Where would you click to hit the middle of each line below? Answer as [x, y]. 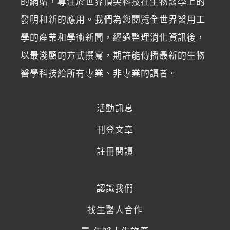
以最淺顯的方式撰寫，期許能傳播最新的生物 [113, 56]
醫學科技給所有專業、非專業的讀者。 [99, 74]
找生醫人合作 [115, 210]
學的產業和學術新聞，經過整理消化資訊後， [113, 38]
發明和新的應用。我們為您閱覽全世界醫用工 [113, 20]
